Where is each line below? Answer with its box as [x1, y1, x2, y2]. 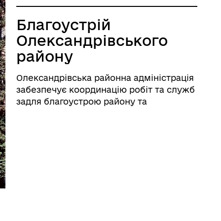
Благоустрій [16, 16, 111, 33]
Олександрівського [16, 32, 168, 48]
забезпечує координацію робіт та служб [16, 85, 195, 94]
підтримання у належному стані [16, 109, 159, 118]
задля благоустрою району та [16, 97, 147, 106]
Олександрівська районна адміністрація [16, 73, 194, 82]
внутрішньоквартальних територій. [16, 120, 173, 130]
